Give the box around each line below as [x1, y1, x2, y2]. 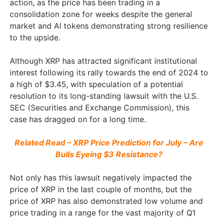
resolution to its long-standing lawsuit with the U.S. [10, 91, 198, 101]
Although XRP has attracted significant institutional [10, 56, 197, 66]
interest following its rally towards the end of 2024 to [10, 68, 208, 78]
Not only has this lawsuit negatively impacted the [10, 173, 192, 183]
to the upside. [10, 33, 63, 43]
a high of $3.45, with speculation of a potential [10, 79, 183, 90]
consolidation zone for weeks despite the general [10, 9, 192, 19]
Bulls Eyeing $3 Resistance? [55, 149, 163, 160]
